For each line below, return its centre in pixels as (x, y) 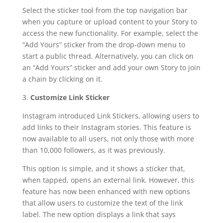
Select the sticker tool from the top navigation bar (105, 10)
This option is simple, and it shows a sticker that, (104, 168)
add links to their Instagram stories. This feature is (107, 127)
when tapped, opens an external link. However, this (108, 180)
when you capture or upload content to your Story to (110, 21)
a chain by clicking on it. (62, 79)
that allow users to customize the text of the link (102, 203)
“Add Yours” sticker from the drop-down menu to (104, 44)
